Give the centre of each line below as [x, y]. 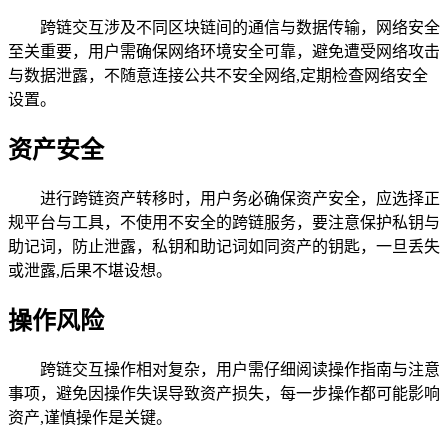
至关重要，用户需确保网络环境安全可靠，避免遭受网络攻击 [224, 52]
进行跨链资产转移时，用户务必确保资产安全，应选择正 [240, 198]
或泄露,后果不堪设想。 [90, 270]
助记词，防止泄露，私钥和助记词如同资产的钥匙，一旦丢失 [224, 246]
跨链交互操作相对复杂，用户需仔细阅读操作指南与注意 [240, 369]
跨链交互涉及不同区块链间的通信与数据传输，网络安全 [240, 28]
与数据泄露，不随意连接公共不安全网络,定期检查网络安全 [218, 76]
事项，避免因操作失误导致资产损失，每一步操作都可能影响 [224, 393]
